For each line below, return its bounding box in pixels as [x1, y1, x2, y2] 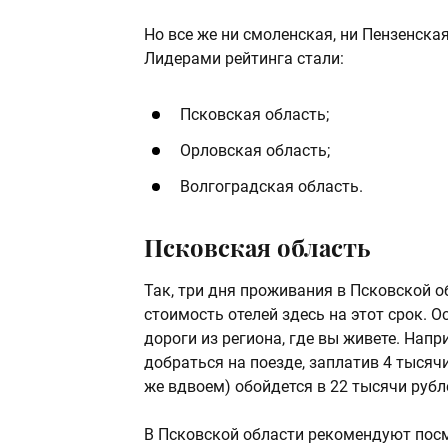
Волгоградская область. [180, 177, 363, 197]
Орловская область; [180, 141, 330, 161]
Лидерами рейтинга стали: [144, 49, 344, 69]
